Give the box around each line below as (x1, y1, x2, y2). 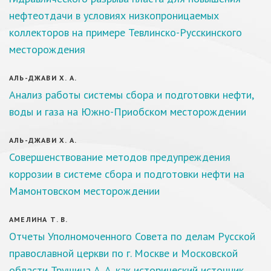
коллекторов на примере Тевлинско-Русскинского (9, 25, 242, 39)
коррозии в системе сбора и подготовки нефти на (9, 167, 244, 181)
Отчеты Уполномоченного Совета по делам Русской (9, 229, 255, 243)
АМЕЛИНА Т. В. (9, 215, 68, 224)
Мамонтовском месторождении (9, 184, 160, 198)
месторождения (9, 42, 85, 56)
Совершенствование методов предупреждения (9, 150, 230, 164)
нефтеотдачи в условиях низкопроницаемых (9, 8, 219, 22)
